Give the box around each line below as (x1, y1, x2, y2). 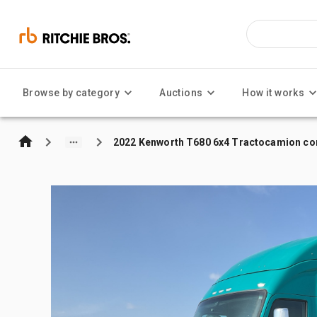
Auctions (159, 87, 203, 98)
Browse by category (23, 87, 120, 98)
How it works (242, 87, 305, 98)
